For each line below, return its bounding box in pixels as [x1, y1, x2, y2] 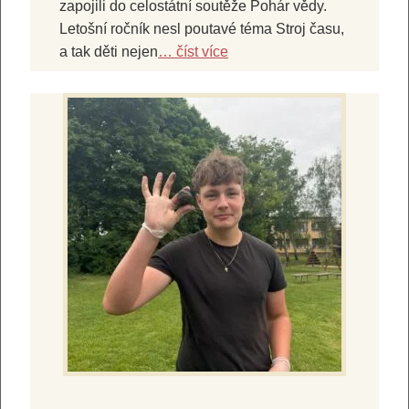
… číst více [158, 43, 228, 59]
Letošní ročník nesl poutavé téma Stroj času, [59, 20, 344, 37]
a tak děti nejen [59, 43, 158, 59]
